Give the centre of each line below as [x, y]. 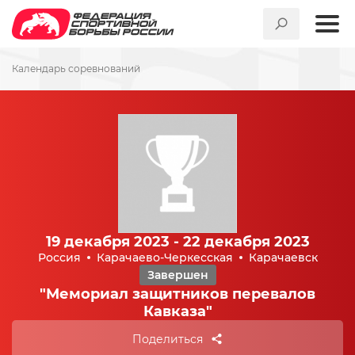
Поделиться [168, 339]
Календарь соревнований [76, 69]
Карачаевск [283, 258]
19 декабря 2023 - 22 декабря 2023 [177, 242]
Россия [59, 258]
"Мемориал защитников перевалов [177, 294]
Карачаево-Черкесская [164, 258]
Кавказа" [177, 311]
